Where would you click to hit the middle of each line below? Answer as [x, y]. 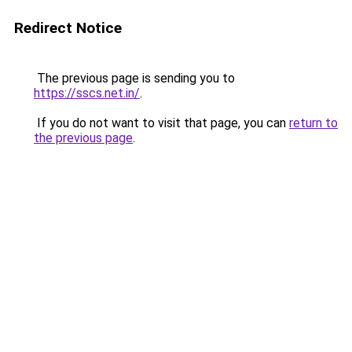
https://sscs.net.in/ [87, 93]
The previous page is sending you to [134, 78]
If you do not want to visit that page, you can [161, 123]
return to [313, 123]
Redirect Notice [68, 28]
